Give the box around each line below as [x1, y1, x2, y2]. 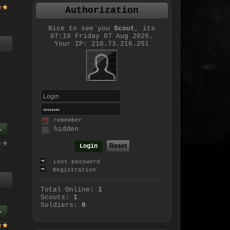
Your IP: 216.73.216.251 [54, 40, 149, 48]
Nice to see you [48, 25, 114, 32]
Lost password [53, 159, 100, 165]
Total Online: [40, 185, 98, 194]
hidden [53, 125, 79, 133]
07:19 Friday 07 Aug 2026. [50, 32, 154, 40]
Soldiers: [40, 201, 82, 209]
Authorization [65, 5, 139, 15]
